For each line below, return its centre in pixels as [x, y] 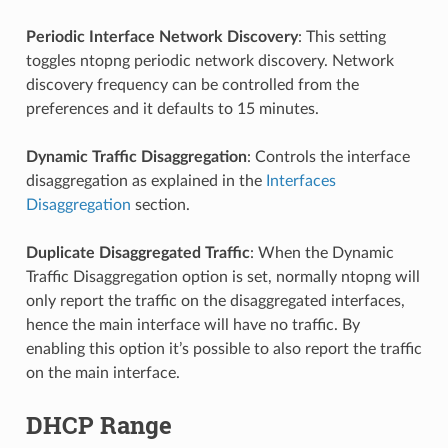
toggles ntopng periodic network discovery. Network [209, 60]
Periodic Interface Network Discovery [161, 36]
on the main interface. [102, 372]
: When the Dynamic [321, 252]
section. [160, 204]
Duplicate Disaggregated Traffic [137, 252]
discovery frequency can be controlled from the [192, 84]
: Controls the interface [328, 156]
